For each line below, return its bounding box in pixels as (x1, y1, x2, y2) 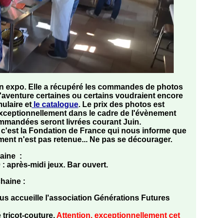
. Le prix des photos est (78, 100, 164, 109)
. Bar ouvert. (63, 161, 108, 169)
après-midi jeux (7, 161, 63, 169)
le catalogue (32, 100, 78, 109)
